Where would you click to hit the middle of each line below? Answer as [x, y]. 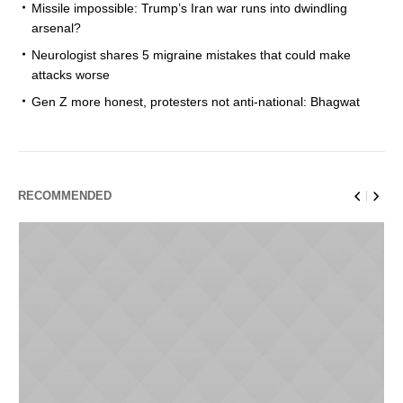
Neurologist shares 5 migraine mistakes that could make [191, 54]
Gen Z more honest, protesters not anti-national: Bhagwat [196, 101]
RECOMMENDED [65, 195]
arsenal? [56, 27]
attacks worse [71, 74]
